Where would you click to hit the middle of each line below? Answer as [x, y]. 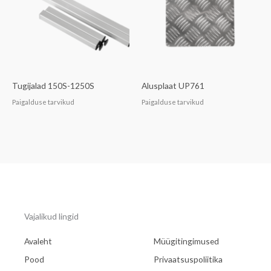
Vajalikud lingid [51, 217]
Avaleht [38, 241]
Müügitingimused [186, 241]
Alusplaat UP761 [173, 85]
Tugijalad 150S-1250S [53, 85]
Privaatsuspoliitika [188, 260]
